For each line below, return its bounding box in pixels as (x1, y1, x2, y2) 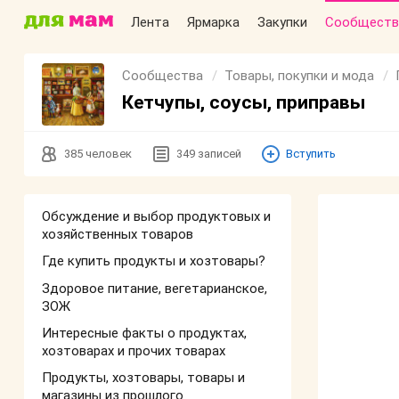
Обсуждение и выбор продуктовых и (42, 208, 271, 224)
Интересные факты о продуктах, (42, 325, 247, 341)
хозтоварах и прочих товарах (42, 343, 225, 359)
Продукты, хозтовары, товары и (42, 370, 245, 386)
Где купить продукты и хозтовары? (42, 253, 265, 269)
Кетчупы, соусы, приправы (122, 92, 365, 113)
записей (198, 147, 241, 160)
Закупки (257, 14, 307, 30)
